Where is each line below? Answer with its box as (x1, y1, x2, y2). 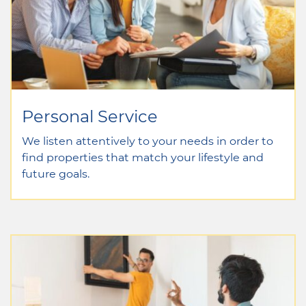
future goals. (22, 165, 89, 180)
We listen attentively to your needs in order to (22, 133, 273, 148)
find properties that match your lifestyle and (22, 149, 264, 164)
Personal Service (22, 105, 158, 126)
